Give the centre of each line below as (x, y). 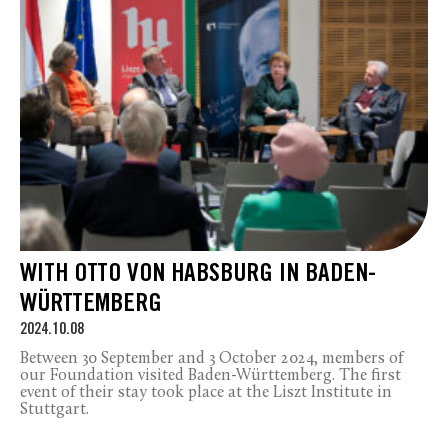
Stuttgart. (54, 409)
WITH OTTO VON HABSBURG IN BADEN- (198, 275)
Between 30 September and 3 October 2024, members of (211, 358)
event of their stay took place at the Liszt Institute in (206, 392)
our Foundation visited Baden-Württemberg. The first (210, 375)
